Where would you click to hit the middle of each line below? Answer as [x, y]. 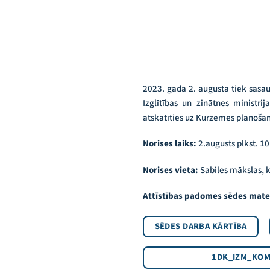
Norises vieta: [171, 170]
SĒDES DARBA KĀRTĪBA [201, 227]
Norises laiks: [171, 144]
